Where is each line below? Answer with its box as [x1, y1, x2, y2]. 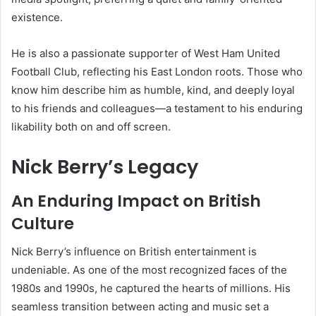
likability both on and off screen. [11, 120, 171, 134]
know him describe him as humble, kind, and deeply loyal [11, 83, 295, 97]
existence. [11, 11, 63, 25]
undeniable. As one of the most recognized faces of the [11, 263, 287, 277]
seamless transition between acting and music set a [11, 300, 269, 314]
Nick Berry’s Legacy [11, 154, 198, 181]
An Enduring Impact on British [11, 189, 261, 212]
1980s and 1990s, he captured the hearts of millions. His [11, 281, 291, 296]
